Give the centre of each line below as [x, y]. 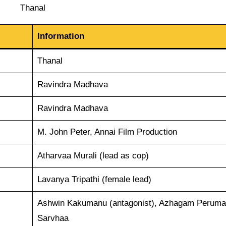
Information [61, 36]
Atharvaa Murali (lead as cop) [93, 155]
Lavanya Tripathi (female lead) [94, 179]
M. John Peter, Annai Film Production [107, 132]
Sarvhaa [53, 218]
